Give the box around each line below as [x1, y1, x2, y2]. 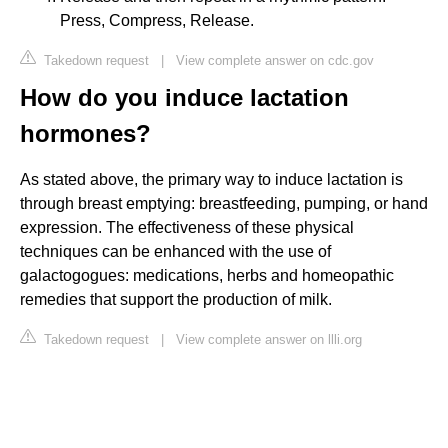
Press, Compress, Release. [60, 11, 254, 29]
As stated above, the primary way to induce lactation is [20, 170, 403, 188]
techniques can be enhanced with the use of [20, 242, 331, 260]
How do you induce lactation [20, 83, 349, 111]
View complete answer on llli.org [176, 331, 362, 347]
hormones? [20, 119, 151, 147]
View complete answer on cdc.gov [176, 52, 374, 68]
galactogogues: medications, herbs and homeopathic [20, 266, 394, 284]
